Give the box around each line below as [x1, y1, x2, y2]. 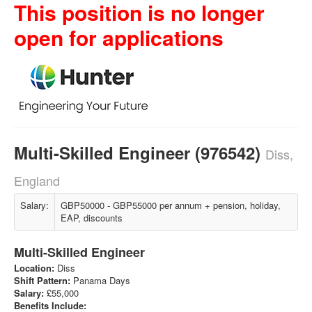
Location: [14, 261, 54, 274]
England [14, 171, 60, 189]
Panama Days [73, 274, 130, 287]
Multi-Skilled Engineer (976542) [14, 141, 265, 164]
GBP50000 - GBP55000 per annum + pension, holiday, [61, 198, 281, 212]
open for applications [14, 22, 224, 52]
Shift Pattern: [14, 274, 73, 287]
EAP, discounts [61, 211, 123, 224]
